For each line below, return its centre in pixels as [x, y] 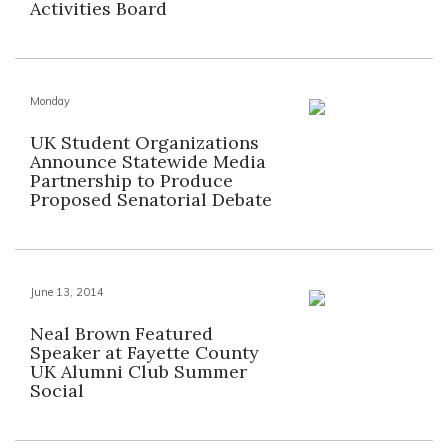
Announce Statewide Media [148, 161]
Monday [50, 101]
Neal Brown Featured [121, 333]
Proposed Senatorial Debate [151, 199]
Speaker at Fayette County [144, 352]
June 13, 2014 [67, 292]
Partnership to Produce [131, 180]
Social [57, 390]
